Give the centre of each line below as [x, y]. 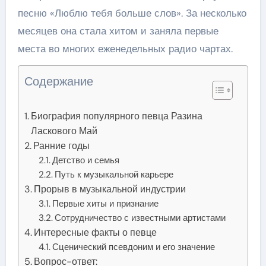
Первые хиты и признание [106, 203]
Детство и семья [86, 160]
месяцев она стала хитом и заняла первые [118, 31]
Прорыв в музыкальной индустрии [110, 189]
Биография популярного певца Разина [116, 116]
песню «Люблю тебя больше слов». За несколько [132, 13]
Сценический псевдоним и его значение [134, 247]
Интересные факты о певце [95, 232]
